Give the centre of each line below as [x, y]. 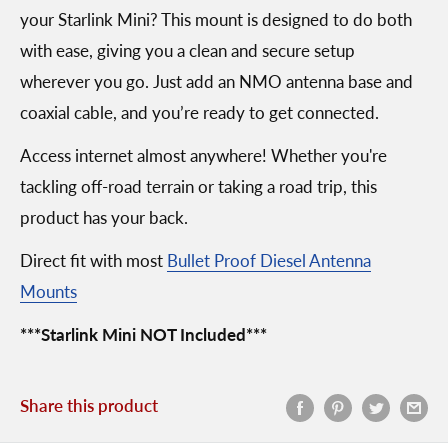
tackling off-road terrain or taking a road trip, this [198, 187]
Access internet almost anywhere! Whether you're [203, 156]
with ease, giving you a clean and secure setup [187, 51]
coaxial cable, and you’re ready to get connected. [199, 113]
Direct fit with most [93, 261]
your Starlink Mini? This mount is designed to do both [216, 20]
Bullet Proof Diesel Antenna [269, 261]
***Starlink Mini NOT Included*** [143, 335]
